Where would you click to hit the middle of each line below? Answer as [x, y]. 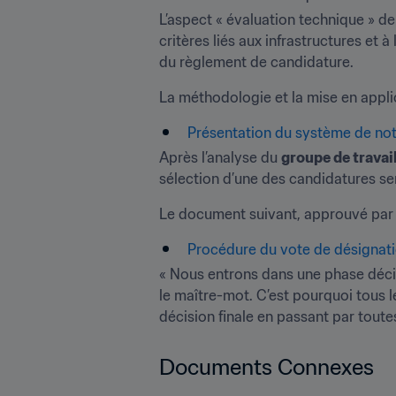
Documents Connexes [267, 367]
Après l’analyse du [220, 157]
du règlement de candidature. [256, 62]
